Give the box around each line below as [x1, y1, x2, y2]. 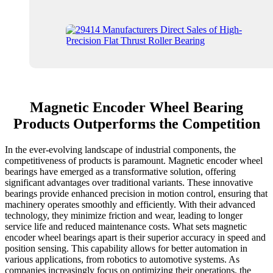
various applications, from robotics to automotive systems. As [5, 254, 239, 265]
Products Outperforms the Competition [13, 116, 260, 132]
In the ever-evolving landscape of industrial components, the [5, 144, 236, 155]
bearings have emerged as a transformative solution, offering [5, 166, 236, 177]
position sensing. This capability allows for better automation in [5, 243, 247, 254]
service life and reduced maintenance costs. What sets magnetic [5, 221, 247, 232]
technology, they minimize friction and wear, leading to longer [5, 210, 243, 221]
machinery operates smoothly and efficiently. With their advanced [5, 199, 255, 210]
